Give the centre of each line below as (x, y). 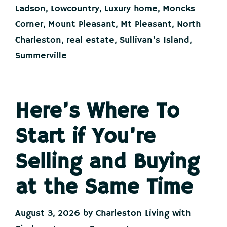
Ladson (30, 9)
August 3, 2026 (48, 213)
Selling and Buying (107, 162)
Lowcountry (75, 9)
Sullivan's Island (155, 40)
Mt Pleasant (146, 24)
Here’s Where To (97, 112)
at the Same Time (104, 188)
